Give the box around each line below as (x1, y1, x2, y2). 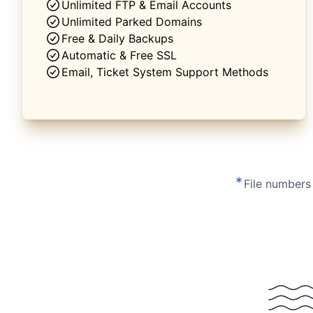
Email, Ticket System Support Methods (61, 64, 268, 79)
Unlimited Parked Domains (61, 14, 202, 29)
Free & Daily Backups (61, 31, 173, 45)
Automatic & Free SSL (61, 48, 177, 62)
